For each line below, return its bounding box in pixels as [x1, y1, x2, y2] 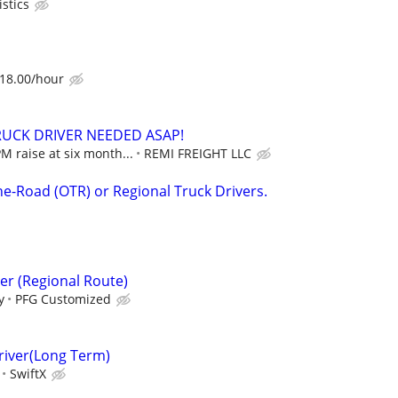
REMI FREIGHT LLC [144, 145, 251, 163]
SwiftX [10, 365, 46, 382]
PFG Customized [15, 290, 111, 307]
